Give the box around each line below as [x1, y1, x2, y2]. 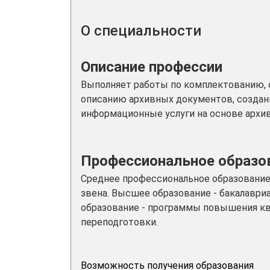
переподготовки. [81, 216, 158, 228]
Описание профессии [81, 58, 222, 75]
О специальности [81, 22, 201, 39]
